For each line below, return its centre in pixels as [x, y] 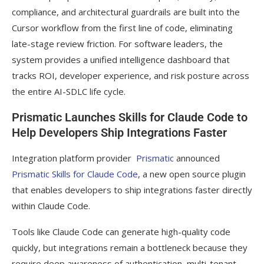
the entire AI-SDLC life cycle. [69, 92]
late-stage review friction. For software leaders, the [117, 44]
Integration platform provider [73, 158]
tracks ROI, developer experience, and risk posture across [131, 76]
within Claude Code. [51, 206]
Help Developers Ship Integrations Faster [119, 133]
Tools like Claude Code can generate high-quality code [121, 232]
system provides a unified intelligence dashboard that [121, 60]
